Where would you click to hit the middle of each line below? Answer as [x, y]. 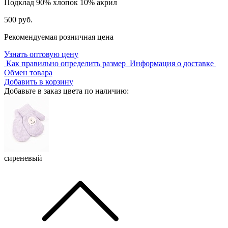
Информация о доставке [172, 63]
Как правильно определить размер [66, 63]
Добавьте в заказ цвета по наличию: [66, 91]
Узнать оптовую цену [41, 54]
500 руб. [18, 19]
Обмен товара [28, 72]
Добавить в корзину [39, 81]
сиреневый [23, 158]
